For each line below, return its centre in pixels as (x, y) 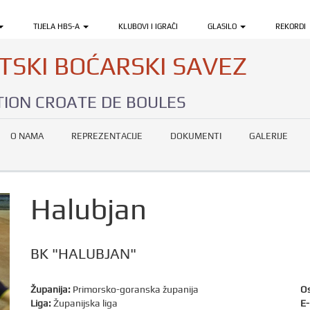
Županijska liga (84, 303)
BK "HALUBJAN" (83, 254)
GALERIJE (268, 136)
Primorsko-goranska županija (135, 289)
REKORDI (291, 26)
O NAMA (27, 136)
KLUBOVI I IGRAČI (148, 26)
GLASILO (223, 26)
